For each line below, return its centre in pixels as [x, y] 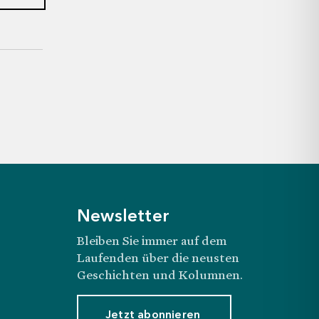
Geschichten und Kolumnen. [159, 274]
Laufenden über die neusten [158, 257]
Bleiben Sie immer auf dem [151, 240]
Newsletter [123, 217]
